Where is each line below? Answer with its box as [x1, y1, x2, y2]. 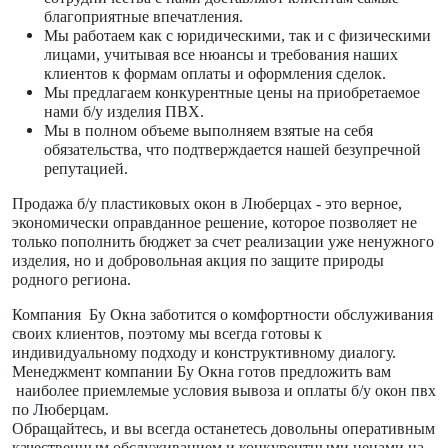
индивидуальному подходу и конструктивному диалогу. [12, 343, 396, 361]
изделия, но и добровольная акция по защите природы [12, 251, 384, 269]
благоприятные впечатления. [44, 7, 243, 25]
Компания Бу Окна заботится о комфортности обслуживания [12, 305, 433, 323]
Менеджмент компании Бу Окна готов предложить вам [12, 362, 391, 380]
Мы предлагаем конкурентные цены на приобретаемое [44, 83, 420, 101]
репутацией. [44, 159, 128, 177]
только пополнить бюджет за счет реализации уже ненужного [12, 232, 434, 250]
